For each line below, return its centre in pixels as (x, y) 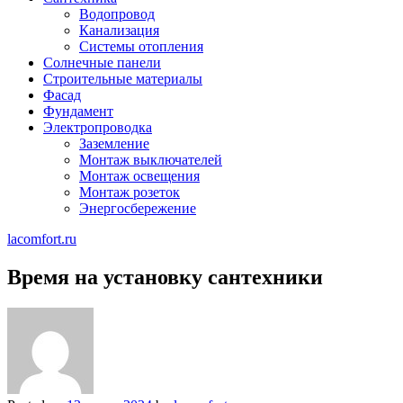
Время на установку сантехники (165, 277)
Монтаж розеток (130, 192)
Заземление (114, 143)
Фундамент (78, 111)
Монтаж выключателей (151, 160)
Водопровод (117, 14)
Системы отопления (141, 46)
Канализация (119, 30)
